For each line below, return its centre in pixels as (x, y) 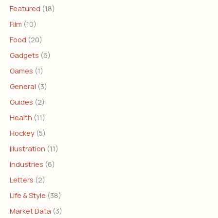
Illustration (27, 148)
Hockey (22, 133)
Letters (22, 179)
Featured (25, 9)
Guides (21, 101)
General (23, 86)
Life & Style (28, 195)
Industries (27, 164)
